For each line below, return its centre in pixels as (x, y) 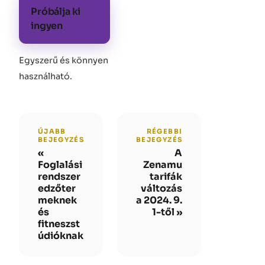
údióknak (61, 236)
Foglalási (60, 165)
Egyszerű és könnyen (64, 61)
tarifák (166, 177)
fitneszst (59, 224)
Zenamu (163, 165)
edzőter (57, 189)
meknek (57, 201)
